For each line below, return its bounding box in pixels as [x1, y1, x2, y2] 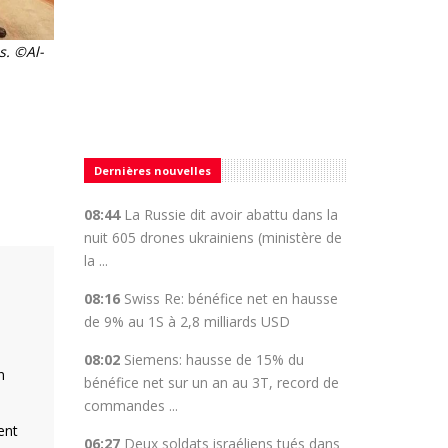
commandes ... [83, 396, 178, 415]
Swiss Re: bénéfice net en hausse [123, 289, 338, 308]
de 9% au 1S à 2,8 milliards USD [83, 312, 290, 331]
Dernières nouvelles [93, 163, 211, 178]
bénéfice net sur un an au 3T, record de [83, 373, 339, 392]
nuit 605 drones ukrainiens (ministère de [83, 228, 342, 247]
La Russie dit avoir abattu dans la [123, 205, 338, 224]
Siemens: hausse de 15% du [123, 350, 304, 369]
